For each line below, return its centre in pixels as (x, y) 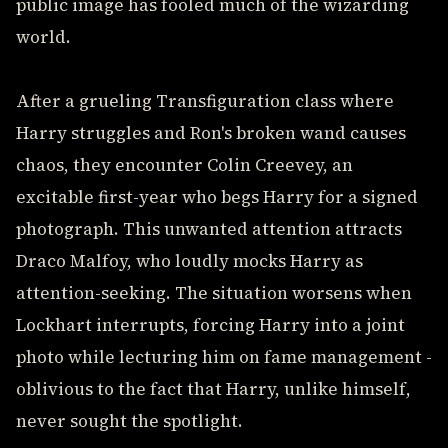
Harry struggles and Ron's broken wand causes (211, 133)
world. (43, 37)
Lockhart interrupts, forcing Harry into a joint (210, 325)
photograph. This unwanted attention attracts (209, 229)
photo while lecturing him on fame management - (224, 357)
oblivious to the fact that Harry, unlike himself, (213, 389)
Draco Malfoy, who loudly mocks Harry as (189, 261)
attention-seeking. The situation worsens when (214, 293)
